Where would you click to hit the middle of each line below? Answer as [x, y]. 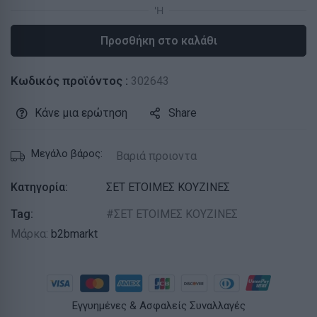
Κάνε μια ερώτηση [81, 113]
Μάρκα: [31, 234]
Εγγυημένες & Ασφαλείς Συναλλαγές [158, 306]
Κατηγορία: [39, 188]
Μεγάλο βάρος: [67, 154]
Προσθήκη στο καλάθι [158, 41]
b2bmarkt [74, 234]
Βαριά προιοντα [156, 156]
